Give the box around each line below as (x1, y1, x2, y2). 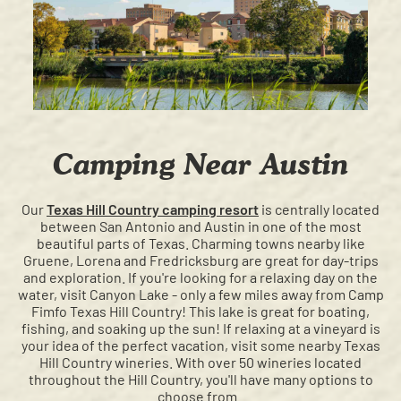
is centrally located (259, 200, 380, 218)
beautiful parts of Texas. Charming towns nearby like (36, 235, 365, 252)
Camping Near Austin (52, 146, 349, 182)
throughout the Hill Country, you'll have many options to (28, 371, 373, 388)
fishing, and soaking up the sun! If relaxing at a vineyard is (21, 320, 380, 337)
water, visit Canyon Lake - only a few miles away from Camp (17, 286, 384, 303)
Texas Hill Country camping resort (47, 200, 259, 218)
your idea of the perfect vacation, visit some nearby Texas (21, 337, 380, 354)
